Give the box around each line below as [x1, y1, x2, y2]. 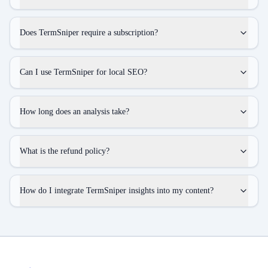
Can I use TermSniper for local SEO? [20, 68, 147, 77]
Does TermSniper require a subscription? [20, 28, 158, 37]
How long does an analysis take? [20, 107, 129, 116]
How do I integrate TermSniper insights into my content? [20, 186, 214, 195]
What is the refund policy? [20, 147, 109, 156]
